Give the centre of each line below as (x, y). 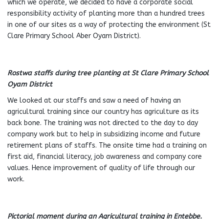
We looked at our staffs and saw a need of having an (94, 100)
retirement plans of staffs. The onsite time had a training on (107, 145)
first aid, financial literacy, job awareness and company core (105, 157)
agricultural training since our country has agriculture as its (103, 112)
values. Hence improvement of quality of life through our (101, 168)
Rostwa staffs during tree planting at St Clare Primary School (108, 73)
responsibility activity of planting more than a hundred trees (106, 13)
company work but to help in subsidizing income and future (104, 134)
